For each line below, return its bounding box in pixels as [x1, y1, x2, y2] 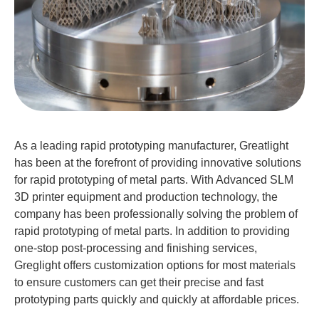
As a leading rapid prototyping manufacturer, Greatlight [14, 139, 288, 152]
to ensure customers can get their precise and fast [14, 276, 263, 288]
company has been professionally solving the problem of [14, 207, 298, 220]
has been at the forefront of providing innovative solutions [14, 156, 301, 169]
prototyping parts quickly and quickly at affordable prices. [14, 293, 299, 305]
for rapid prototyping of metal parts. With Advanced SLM [14, 173, 293, 186]
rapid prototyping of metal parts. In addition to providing [14, 224, 290, 237]
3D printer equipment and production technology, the [14, 190, 278, 203]
